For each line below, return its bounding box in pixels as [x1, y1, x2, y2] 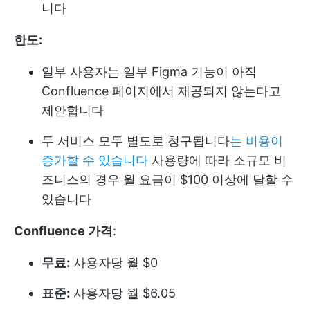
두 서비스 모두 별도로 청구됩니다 [42, 133, 230, 148]
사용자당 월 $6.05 [70, 285, 176, 300]
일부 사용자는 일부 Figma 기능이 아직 [42, 64, 257, 79]
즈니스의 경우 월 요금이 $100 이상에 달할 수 [42, 172, 293, 187]
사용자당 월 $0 [70, 255, 158, 270]
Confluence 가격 [14, 223, 113, 238]
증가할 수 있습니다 [42, 152, 148, 167]
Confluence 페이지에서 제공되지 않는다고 [42, 83, 281, 98]
